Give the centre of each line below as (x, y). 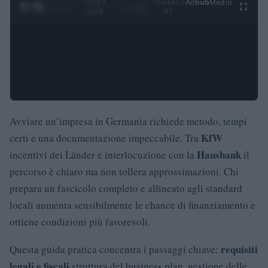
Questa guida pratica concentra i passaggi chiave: (115, 249)
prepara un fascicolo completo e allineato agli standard (126, 188)
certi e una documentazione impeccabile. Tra (105, 138)
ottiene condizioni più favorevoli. (80, 222)
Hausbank (219, 155)
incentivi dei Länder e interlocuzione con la (103, 155)
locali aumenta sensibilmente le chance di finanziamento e (133, 205)
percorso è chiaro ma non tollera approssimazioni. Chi (124, 171)
